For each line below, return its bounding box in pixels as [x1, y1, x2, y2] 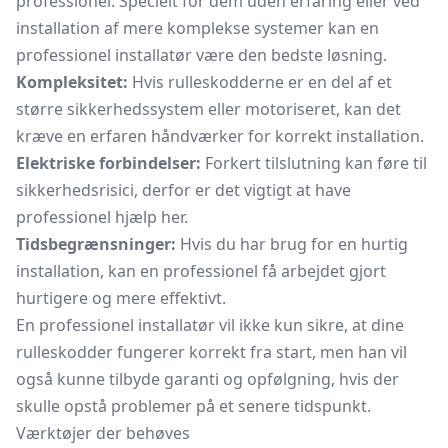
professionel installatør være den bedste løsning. [16, 44, 387, 66]
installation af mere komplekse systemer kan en [16, 17, 379, 39]
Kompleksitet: [16, 71, 128, 93]
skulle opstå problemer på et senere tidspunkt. [16, 395, 371, 417]
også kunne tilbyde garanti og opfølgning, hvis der [16, 368, 399, 390]
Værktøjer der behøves [16, 422, 190, 444]
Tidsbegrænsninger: [16, 233, 176, 255]
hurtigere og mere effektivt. [16, 287, 226, 309]
